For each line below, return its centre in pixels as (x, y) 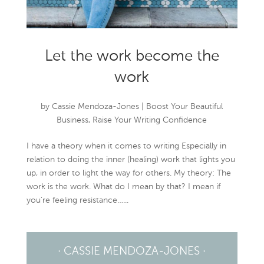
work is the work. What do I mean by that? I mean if (123, 187)
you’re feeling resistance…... (77, 200)
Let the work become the (132, 56)
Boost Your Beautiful (185, 106)
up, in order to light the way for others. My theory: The (128, 173)
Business (73, 120)
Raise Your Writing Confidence (150, 120)
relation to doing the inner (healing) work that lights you (131, 159)
